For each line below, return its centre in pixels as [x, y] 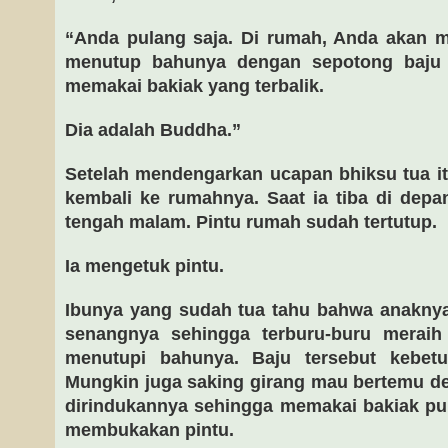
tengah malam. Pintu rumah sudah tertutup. [251, 222]
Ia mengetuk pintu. [144, 266]
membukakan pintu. [149, 430]
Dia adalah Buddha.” [153, 130]
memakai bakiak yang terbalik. [194, 86]
